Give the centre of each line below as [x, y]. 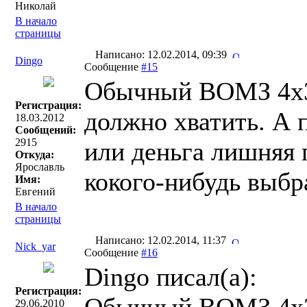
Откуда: [35, 155]
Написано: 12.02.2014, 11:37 [162, 240]
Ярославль [40, 167]
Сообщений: [46, 130]
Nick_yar [35, 246]
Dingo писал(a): [171, 277]
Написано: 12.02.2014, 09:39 [162, 54]
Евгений [35, 192]
